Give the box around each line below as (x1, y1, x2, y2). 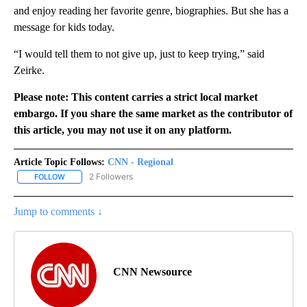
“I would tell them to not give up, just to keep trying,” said (14, 47, 265, 60)
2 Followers (89, 171, 133, 182)
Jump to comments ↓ (14, 206, 103, 218)
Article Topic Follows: (14, 156, 105, 167)
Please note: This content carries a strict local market (14, 90, 258, 103)
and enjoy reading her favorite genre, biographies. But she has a (14, 4, 288, 16)
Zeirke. (14, 64, 45, 76)
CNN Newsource (113, 266, 192, 278)
